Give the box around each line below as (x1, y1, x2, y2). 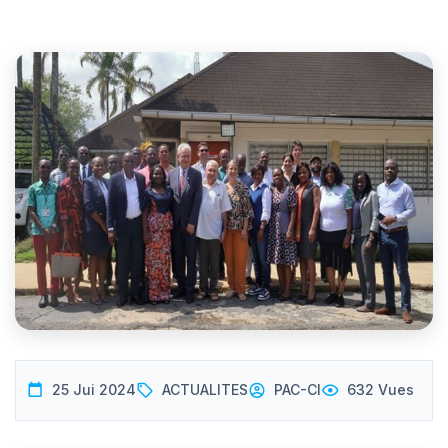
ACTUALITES (162, 381, 248, 399)
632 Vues (347, 381, 414, 399)
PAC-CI (274, 381, 321, 399)
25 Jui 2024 (52, 381, 136, 399)
